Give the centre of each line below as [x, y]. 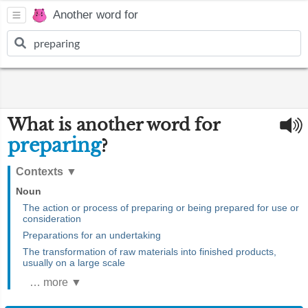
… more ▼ [56, 282]
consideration [52, 219]
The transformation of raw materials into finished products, [150, 252]
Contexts [41, 172]
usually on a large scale [74, 263]
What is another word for [113, 125]
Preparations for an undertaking [92, 235]
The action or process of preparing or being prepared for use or [161, 208]
